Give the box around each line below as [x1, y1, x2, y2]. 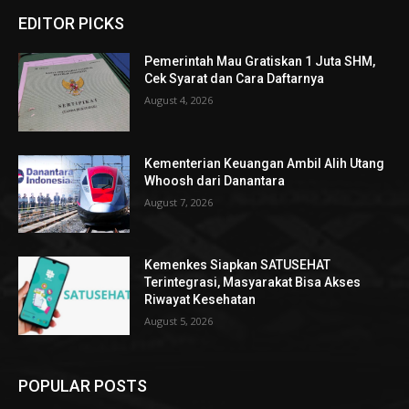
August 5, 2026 [144, 314, 214, 329]
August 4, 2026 [144, 92, 214, 107]
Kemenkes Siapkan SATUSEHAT [144, 257, 331, 273]
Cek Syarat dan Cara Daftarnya [144, 70, 325, 86]
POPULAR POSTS [18, 375, 147, 395]
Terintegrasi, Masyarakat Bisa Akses [144, 275, 362, 290]
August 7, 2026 [144, 194, 214, 209]
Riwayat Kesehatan [144, 292, 257, 308]
